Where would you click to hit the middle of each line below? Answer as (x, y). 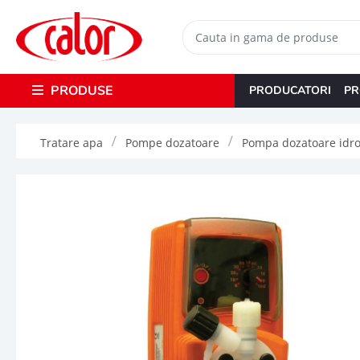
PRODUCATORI (290, 90)
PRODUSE (80, 90)
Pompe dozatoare (172, 142)
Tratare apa (72, 142)
